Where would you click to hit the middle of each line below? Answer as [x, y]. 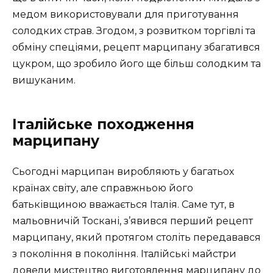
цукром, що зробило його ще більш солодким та [136, 63]
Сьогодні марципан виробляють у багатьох [123, 171]
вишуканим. [44, 80]
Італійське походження [103, 124]
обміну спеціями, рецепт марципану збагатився [136, 47]
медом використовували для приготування [126, 14]
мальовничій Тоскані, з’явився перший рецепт [133, 221]
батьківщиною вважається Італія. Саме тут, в [123, 204]
